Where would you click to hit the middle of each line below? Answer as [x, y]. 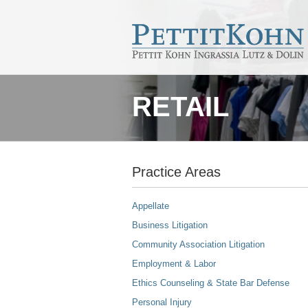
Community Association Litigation [198, 244]
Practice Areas [176, 172]
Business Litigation [170, 225]
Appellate [151, 206]
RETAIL [180, 107]
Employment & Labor [174, 264]
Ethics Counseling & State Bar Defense [211, 283]
